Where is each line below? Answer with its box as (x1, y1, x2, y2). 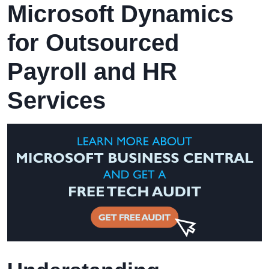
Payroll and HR (7, 58, 177, 85)
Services (7, 86, 106, 113)
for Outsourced (7, 29, 179, 56)
